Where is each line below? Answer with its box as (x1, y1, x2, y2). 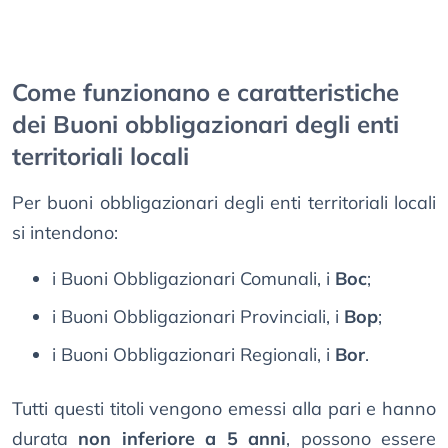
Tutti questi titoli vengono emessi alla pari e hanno (12, 397, 436, 421)
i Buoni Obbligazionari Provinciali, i (52, 305, 344, 329)
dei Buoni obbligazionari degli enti (12, 109, 399, 140)
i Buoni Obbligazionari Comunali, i (52, 267, 335, 291)
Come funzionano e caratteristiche (12, 77, 399, 108)
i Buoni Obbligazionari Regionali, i (52, 343, 335, 367)
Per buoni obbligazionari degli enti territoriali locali (12, 191, 436, 215)
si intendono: (12, 221, 118, 245)
